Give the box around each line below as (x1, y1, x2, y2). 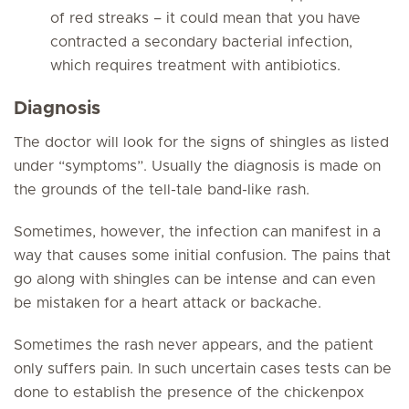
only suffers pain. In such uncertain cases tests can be (14, 362, 392, 376)
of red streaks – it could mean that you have (50, 11, 361, 26)
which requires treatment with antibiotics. (50, 58, 341, 73)
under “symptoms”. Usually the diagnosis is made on (14, 159, 381, 173)
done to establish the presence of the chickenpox (14, 385, 364, 400)
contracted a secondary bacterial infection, (50, 35, 352, 49)
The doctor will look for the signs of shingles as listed (14, 135, 389, 150)
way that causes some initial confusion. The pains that (14, 248, 391, 263)
